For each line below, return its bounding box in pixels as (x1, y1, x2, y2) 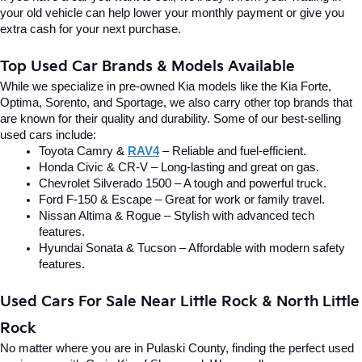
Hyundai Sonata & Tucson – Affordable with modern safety (39, 242, 345, 255)
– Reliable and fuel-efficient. (159, 145, 306, 158)
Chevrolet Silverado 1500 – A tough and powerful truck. (39, 177, 326, 191)
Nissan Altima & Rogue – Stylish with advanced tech (39, 209, 314, 223)
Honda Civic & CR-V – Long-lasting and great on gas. (39, 161, 319, 175)
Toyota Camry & (39, 145, 128, 158)
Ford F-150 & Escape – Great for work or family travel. (39, 193, 325, 207)
